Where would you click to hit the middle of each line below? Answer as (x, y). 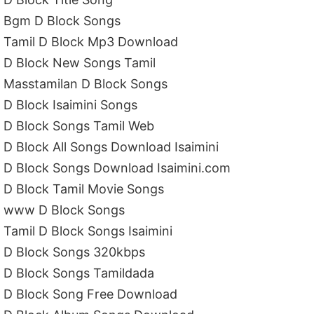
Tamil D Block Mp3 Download (91, 42)
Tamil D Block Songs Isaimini (88, 231)
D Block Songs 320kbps (75, 252)
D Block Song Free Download (91, 294)
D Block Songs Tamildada (79, 273)
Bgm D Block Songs (62, 21)
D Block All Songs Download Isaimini (111, 147)
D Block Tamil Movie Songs (84, 189)
